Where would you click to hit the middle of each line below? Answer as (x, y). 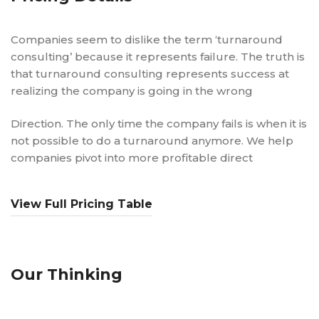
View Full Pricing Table (82, 204)
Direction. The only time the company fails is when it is (159, 124)
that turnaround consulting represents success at (150, 73)
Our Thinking (67, 274)
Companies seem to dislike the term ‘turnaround (147, 39)
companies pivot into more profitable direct (132, 158)
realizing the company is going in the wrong (132, 90)
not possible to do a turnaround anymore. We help (152, 141)
